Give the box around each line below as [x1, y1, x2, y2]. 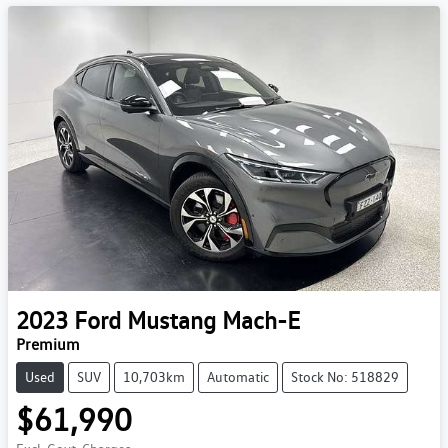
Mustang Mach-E [127, 306, 300, 336]
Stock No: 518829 [291, 369, 399, 386]
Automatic [207, 369, 269, 386]
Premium [16, 335, 80, 355]
